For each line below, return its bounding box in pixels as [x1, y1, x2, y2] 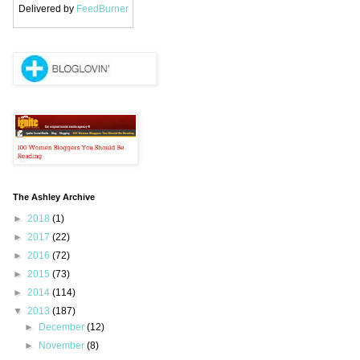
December [39, 321, 88, 333]
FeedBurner [76, 3, 129, 15]
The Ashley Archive [13, 192, 95, 202]
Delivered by [18, 3, 76, 15]
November [39, 340, 88, 352]
